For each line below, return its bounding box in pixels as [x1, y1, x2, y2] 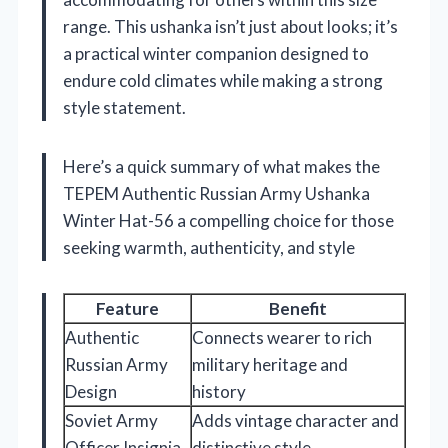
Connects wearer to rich [192, 326, 372, 348]
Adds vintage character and [192, 409, 399, 431]
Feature [96, 297, 159, 319]
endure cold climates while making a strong [63, 69, 383, 91]
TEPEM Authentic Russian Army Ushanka [63, 182, 370, 204]
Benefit [269, 297, 327, 319]
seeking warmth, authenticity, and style [63, 236, 355, 258]
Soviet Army [65, 409, 158, 431]
